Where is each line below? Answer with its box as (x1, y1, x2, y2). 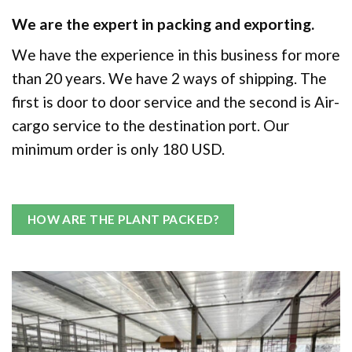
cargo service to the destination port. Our (12, 116, 289, 135)
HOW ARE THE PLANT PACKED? (27, 212, 219, 227)
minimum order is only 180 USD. (12, 140, 225, 159)
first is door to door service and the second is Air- (12, 93, 339, 112)
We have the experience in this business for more (12, 46, 340, 64)
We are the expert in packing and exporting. (12, 14, 314, 33)
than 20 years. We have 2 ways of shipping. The (12, 69, 327, 88)
